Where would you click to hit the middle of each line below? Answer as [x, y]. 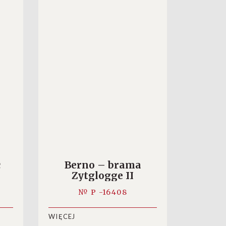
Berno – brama [103, 165]
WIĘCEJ [62, 217]
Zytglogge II [103, 176]
